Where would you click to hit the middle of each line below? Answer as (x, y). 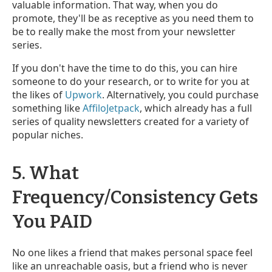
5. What (46, 173)
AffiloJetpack (111, 108)
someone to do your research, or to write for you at (131, 81)
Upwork (83, 94)
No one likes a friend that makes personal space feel (132, 252)
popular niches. (49, 134)
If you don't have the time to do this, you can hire (125, 68)
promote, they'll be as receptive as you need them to (133, 18)
